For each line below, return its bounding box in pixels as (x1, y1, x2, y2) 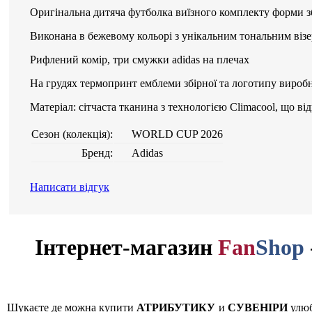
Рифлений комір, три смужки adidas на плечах (30, 54, 249, 65)
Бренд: (81, 147, 113, 159)
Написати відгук (30, 181, 109, 193)
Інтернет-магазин (35, 235, 218, 260)
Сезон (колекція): (31, 128, 113, 140)
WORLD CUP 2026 (132, 128, 223, 140)
